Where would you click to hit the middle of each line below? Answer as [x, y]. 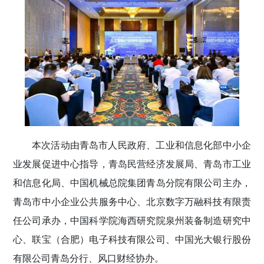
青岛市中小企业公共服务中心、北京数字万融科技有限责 [132, 201]
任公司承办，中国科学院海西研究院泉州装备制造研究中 [132, 220]
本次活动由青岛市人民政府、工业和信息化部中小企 [141, 144]
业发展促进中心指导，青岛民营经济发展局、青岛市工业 [132, 163]
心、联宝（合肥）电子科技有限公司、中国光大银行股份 [132, 239]
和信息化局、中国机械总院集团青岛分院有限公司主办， [132, 182]
